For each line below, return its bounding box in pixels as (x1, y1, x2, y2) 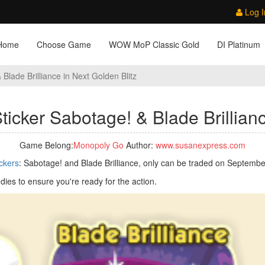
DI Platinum (217, 38, 260, 50)
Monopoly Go (73, 139, 124, 151)
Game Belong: (20, 139, 73, 151)
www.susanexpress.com (156, 139, 245, 151)
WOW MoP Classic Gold (109, 38, 199, 50)
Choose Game (37, 38, 91, 50)
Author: (124, 139, 156, 151)
